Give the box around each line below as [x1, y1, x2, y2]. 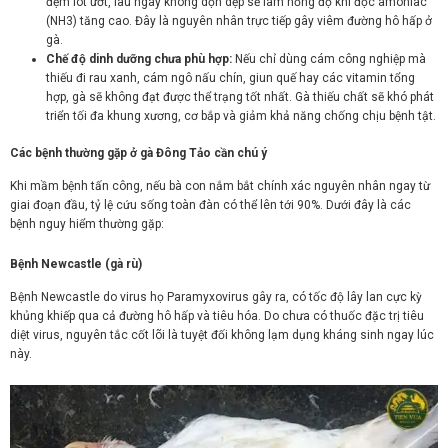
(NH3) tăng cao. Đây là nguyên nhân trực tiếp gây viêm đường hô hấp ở [46, 14, 432, 29]
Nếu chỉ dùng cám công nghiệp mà [232, 52, 426, 67]
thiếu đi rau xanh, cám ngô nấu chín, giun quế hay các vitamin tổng [46, 71, 415, 86]
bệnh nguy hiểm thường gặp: [10, 216, 164, 231]
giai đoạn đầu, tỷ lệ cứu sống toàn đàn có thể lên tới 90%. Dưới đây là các [10, 197, 411, 212]
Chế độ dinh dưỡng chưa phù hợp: [46, 52, 232, 67]
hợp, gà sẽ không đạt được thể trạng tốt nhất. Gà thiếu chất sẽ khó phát [46, 90, 434, 105]
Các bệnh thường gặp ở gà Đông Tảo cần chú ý [10, 146, 267, 161]
